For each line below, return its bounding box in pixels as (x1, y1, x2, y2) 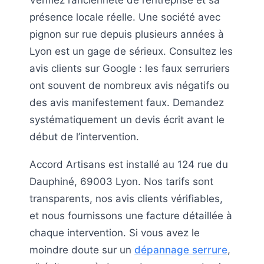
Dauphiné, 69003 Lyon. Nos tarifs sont (29, 175, 213, 187)
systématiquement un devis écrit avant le (29, 113, 225, 126)
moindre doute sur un (29, 243, 134, 256)
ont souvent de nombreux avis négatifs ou (29, 79, 229, 91)
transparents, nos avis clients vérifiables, (29, 192, 223, 204)
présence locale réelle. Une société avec (29, 11, 220, 23)
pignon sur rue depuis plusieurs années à (29, 28, 224, 40)
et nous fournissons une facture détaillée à (29, 209, 232, 222)
